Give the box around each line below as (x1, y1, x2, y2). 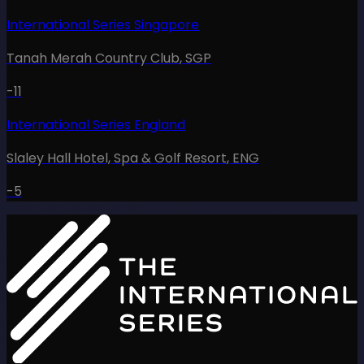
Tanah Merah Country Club (6, 48, 180, 67)
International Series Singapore (6, 15, 199, 34)
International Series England (6, 115, 185, 134)
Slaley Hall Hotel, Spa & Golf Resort (6, 148, 227, 167)
